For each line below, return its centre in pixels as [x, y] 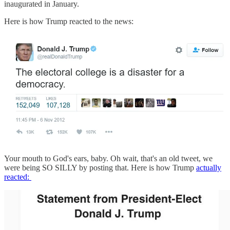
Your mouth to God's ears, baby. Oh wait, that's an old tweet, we [108, 159]
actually [209, 168]
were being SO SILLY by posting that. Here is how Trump [100, 168]
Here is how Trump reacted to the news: [69, 21]
